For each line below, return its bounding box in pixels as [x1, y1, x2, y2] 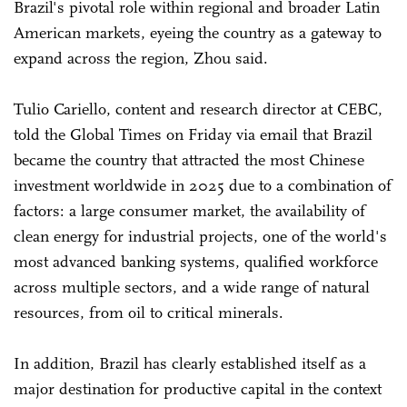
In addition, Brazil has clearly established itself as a [14, 352, 366, 373]
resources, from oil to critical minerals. [14, 302, 288, 323]
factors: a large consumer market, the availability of [14, 200, 365, 221]
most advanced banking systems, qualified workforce [14, 251, 378, 272]
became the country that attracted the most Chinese [14, 149, 364, 170]
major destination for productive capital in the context [14, 378, 382, 399]
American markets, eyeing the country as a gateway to [14, 22, 382, 43]
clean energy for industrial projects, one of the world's [14, 225, 387, 246]
